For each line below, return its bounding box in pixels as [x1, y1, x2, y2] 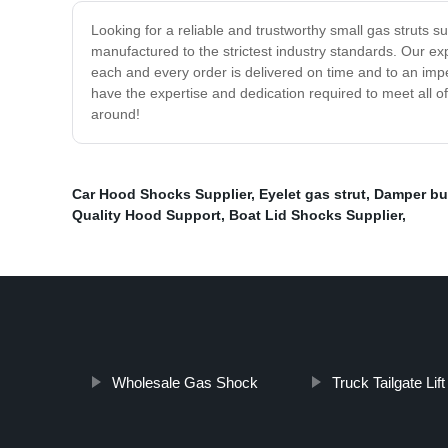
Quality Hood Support [72, 207, 221, 224]
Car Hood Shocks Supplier [72, 186, 251, 203]
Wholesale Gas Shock [111, 374, 258, 392]
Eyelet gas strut [259, 186, 366, 203]
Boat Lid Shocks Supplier [229, 207, 402, 224]
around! [91, 106, 140, 123]
